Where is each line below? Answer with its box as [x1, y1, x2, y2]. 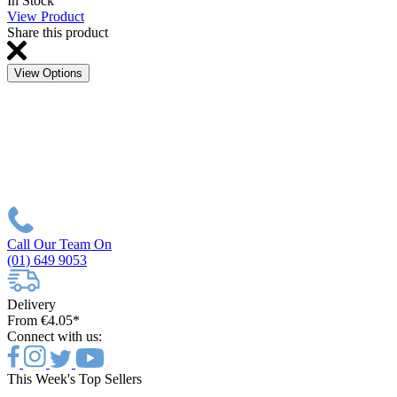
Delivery [7, 296, 56, 312]
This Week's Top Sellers [7, 370, 142, 386]
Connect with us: [7, 328, 102, 344]
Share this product [7, 24, 108, 40]
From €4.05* [7, 312, 80, 328]
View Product [7, 8, 84, 24]
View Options [14, 66, 82, 80]
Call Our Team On [7, 236, 112, 252]
